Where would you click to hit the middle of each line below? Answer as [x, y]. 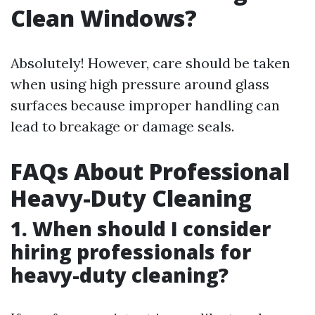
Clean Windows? [104, 18]
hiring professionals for [131, 252]
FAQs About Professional [150, 171]
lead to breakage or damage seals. [122, 126]
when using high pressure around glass [140, 84]
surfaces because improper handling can [145, 105]
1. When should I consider [141, 229]
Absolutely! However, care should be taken [150, 63]
